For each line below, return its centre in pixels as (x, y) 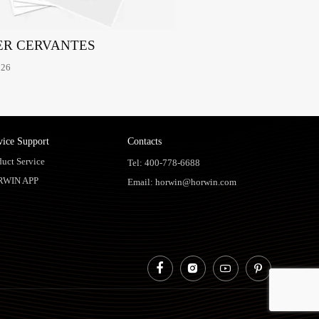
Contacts (145, 141)
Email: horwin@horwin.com (182, 182)
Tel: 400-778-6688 (164, 162)
